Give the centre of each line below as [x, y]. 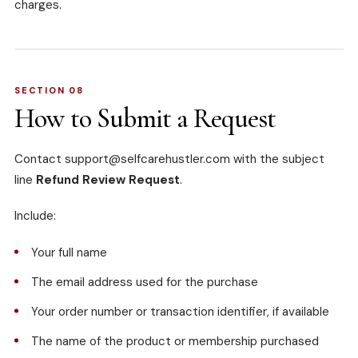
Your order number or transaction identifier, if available [180, 312]
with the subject [279, 159]
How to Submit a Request [145, 119]
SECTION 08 [49, 91]
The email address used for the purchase [145, 282]
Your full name [69, 253]
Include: [35, 216]
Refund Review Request [108, 180]
